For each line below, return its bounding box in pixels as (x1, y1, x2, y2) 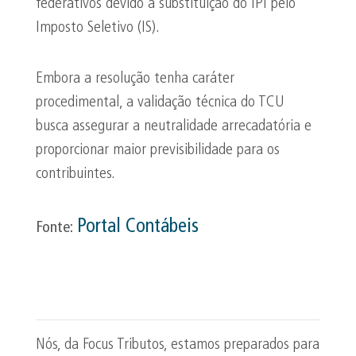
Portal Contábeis (77, 218, 199, 237)
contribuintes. (36, 166, 115, 182)
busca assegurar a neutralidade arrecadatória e (36, 118, 311, 134)
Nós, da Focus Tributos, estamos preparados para (36, 337, 319, 353)
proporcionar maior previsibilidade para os (36, 142, 280, 158)
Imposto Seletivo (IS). (36, 20, 160, 36)
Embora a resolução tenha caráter (36, 71, 234, 87)
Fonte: (36, 220, 73, 236)
